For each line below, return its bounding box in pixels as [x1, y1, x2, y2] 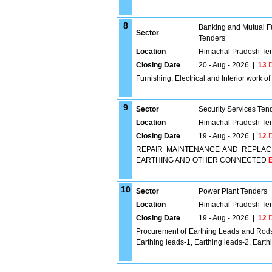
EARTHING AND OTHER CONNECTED [136, 156, 268, 165]
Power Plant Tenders [199, 187, 267, 195]
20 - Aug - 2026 [199, 61, 249, 69]
